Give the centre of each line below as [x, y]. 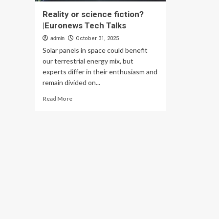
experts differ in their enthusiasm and [100, 72]
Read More [57, 99]
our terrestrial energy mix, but [88, 61]
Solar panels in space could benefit [95, 50]
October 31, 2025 [97, 38]
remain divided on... [71, 82]
